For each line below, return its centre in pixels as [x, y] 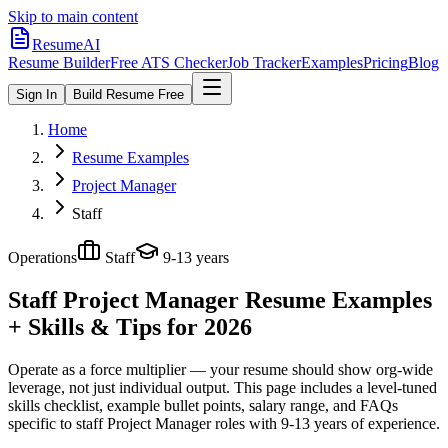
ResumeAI [66, 44]
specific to [40, 423]
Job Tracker [264, 62]
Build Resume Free [128, 94]
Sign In [36, 94]
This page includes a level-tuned [333, 387]
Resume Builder [59, 62]
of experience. [393, 423]
